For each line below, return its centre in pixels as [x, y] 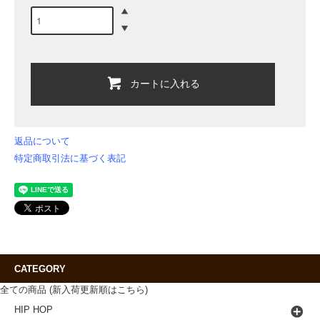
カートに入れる [165, 82]
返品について [42, 141]
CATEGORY [40, 269]
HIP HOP [34, 310]
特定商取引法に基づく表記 [70, 158]
